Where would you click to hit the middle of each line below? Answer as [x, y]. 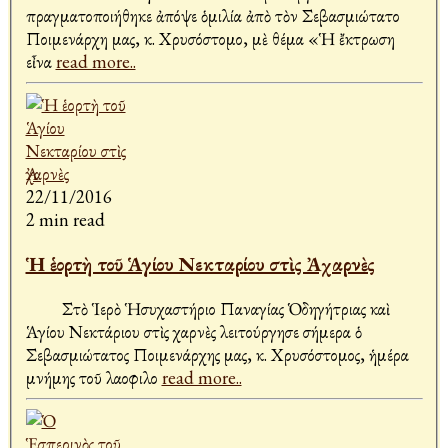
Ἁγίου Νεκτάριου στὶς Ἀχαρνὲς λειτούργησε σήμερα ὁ [193, 332]
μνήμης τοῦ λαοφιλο [93, 378]
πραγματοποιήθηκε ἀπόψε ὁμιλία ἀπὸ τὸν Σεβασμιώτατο [212, 16]
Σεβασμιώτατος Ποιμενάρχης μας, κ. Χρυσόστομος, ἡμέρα [217, 355]
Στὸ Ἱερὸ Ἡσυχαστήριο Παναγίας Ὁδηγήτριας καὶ [207, 309]
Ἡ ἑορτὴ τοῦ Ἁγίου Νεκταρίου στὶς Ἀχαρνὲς [200, 264]
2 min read [65, 220]
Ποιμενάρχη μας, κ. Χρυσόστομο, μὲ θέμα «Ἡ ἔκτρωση [210, 39]
